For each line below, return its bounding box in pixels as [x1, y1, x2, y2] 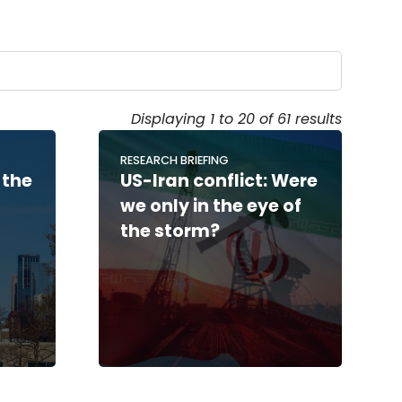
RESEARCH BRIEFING [119, 152, 229, 168]
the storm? [119, 218, 220, 243]
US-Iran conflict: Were [119, 168, 318, 193]
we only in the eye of [119, 193, 301, 218]
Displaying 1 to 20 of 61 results [130, 108, 342, 129]
